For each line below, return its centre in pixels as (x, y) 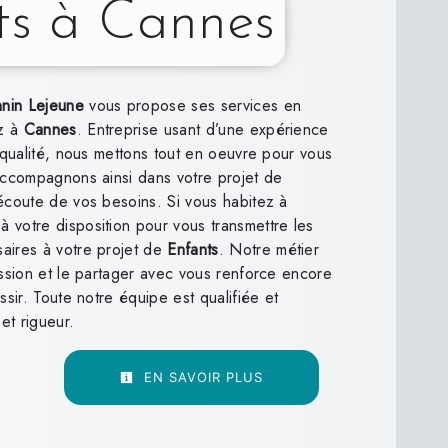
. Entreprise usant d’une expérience (202, 129)
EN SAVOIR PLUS (200, 376)
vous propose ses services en (192, 105)
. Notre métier (269, 249)
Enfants (193, 249)
